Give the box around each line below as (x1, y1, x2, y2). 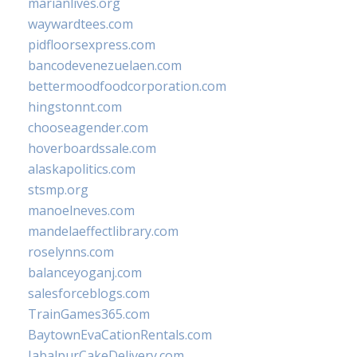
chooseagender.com (28, 119, 148, 136)
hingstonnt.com (28, 98, 122, 116)
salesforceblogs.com (28, 284, 150, 302)
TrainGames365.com (28, 305, 150, 323)
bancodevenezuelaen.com (28, 57, 182, 74)
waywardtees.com (28, 15, 133, 33)
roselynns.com (28, 243, 114, 261)
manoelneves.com (28, 202, 135, 219)
